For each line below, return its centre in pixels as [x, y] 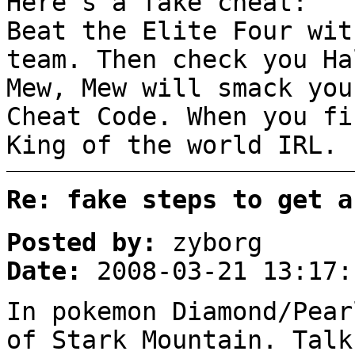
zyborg [210, 242]
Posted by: [82, 242]
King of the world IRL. [172, 145]
